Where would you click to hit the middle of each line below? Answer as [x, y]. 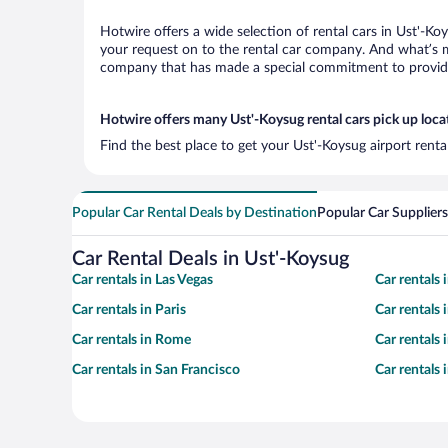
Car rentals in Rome [131, 340]
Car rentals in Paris [129, 310]
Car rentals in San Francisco [156, 370]
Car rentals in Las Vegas [142, 280]
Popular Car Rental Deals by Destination [194, 213]
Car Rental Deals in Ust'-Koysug [210, 259]
